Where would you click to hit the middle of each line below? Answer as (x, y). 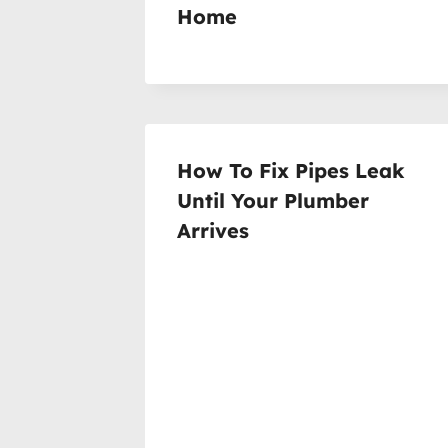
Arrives (213, 230)
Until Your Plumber (273, 200)
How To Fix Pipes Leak (291, 170)
